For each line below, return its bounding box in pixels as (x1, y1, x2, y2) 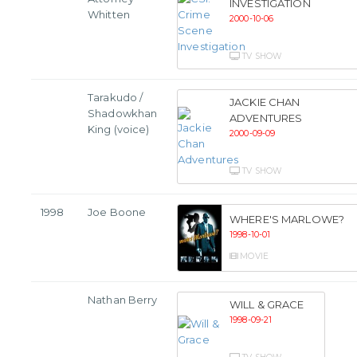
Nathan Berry (88, 293, 158, 307)
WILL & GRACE (229, 298, 304, 312)
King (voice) (88, 123, 150, 136)
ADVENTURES (229, 112, 303, 125)
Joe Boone (88, 206, 147, 219)
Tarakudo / (88, 91, 143, 104)
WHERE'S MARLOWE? (229, 213, 345, 226)
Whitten (88, 8, 130, 22)
